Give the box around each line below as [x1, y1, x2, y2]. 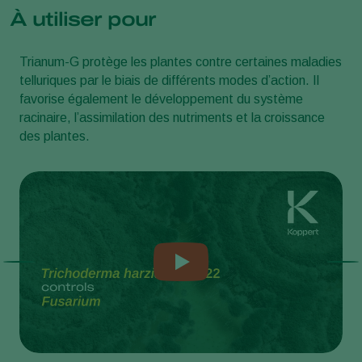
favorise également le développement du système [19, 91, 303, 106]
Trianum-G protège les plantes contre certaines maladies [19, 54, 342, 69]
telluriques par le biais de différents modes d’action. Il [19, 73, 319, 87]
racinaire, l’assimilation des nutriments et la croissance [19, 110, 325, 124]
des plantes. [19, 128, 90, 143]
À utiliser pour [10, 8, 156, 30]
